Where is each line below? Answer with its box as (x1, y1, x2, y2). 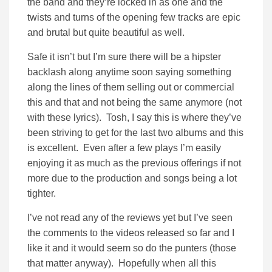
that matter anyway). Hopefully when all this (27, 258, 216, 269)
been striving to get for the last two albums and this (27, 127, 243, 138)
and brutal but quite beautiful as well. (27, 27, 185, 38)
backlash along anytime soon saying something (27, 67, 231, 78)
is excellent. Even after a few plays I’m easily (27, 143, 221, 154)
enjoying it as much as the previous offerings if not (27, 158, 241, 169)
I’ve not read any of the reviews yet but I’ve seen (27, 212, 233, 223)
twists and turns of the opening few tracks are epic (27, 12, 240, 23)
